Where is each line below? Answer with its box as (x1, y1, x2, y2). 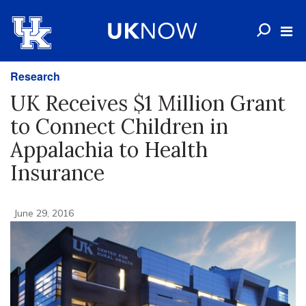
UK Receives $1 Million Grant (10, 90, 286, 116)
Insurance (10, 160, 105, 186)
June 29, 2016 (14, 207, 74, 219)
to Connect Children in (10, 113, 228, 139)
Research (10, 68, 60, 84)
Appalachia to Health (10, 137, 208, 163)
